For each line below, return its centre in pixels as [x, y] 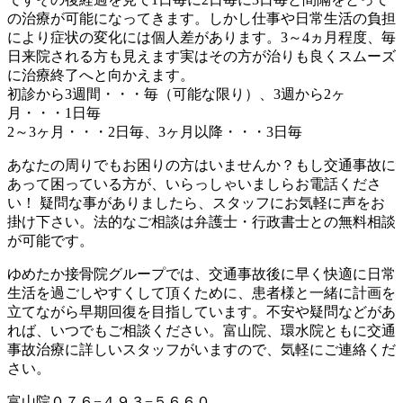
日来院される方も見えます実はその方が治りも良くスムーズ [201, 56]
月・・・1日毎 [54, 112]
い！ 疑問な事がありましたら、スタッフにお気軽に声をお [196, 202]
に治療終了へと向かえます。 [101, 75]
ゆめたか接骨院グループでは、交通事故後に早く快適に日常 [201, 273]
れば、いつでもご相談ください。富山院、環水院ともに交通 [201, 330]
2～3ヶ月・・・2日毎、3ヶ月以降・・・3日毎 [162, 131]
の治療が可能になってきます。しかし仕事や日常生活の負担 [201, 18]
